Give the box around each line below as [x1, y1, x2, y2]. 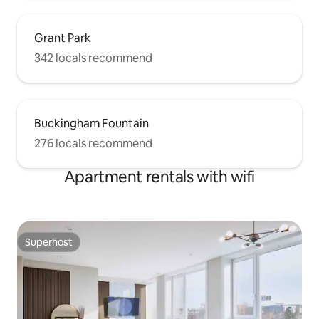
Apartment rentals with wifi [63, 167, 256, 188]
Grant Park [34, 31, 91, 46]
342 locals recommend [34, 51, 152, 66]
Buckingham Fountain [34, 116, 149, 132]
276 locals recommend [34, 136, 152, 152]
